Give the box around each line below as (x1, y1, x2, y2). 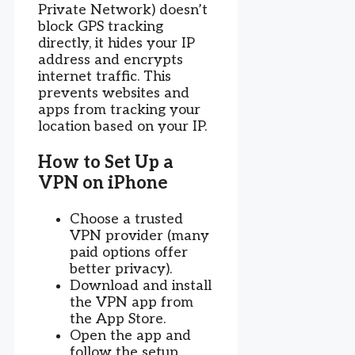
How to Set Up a (38, 152, 174, 174)
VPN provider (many (70, 227, 209, 245)
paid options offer (70, 244, 188, 261)
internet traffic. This (38, 68, 171, 86)
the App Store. (70, 311, 166, 328)
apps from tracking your (38, 101, 200, 119)
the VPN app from (70, 294, 193, 311)
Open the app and (70, 327, 191, 345)
